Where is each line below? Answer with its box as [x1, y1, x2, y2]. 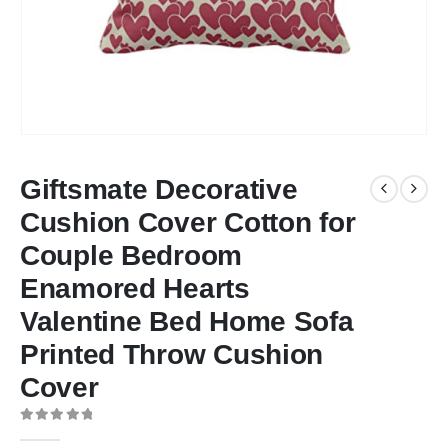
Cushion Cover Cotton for [20, 206, 356, 238]
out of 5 [27, 425, 81, 438]
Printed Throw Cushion [20, 338, 324, 370]
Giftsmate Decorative [20, 173, 298, 205]
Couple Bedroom [20, 239, 243, 271]
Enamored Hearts [20, 272, 250, 304]
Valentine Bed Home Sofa [20, 305, 354, 337]
